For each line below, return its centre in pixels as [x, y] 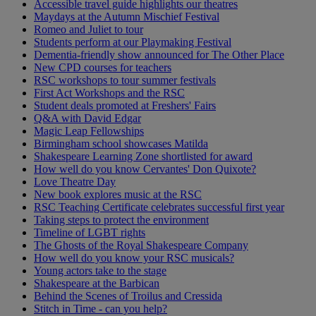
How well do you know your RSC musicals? [134, 257]
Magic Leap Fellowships [89, 130]
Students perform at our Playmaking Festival [133, 42]
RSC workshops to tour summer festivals [125, 80]
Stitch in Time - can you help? [101, 308]
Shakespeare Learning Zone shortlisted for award [143, 156]
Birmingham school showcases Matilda [121, 143]
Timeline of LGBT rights [90, 232]
